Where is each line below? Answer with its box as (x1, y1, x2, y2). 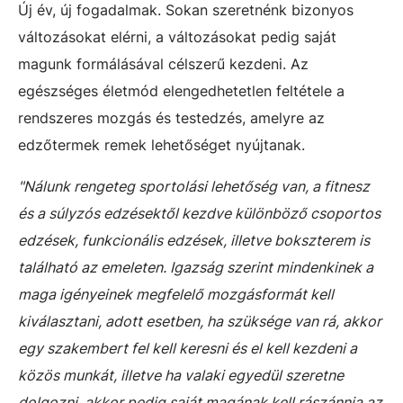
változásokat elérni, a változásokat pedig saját (18, 28, 336, 46)
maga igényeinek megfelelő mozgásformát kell (18, 285, 334, 303)
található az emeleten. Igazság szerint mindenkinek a (18, 258, 373, 276)
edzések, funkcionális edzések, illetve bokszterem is (18, 231, 370, 249)
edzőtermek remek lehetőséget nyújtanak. (18, 136, 305, 154)
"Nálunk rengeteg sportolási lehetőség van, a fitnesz (18, 177, 370, 195)
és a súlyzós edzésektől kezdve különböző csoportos (18, 204, 381, 222)
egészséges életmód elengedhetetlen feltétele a (18, 82, 345, 100)
